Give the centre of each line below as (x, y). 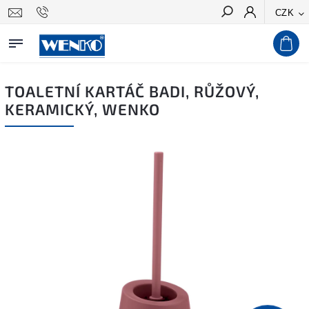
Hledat (277, 37)
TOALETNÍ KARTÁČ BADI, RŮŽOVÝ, (132, 91)
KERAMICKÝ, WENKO (82, 109)
